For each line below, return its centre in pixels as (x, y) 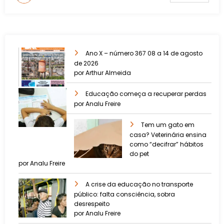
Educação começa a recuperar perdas (146, 94)
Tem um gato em (168, 125)
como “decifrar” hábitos (166, 144)
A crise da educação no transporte (139, 184)
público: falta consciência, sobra (124, 194)
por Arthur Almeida (102, 73)
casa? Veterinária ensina (168, 135)
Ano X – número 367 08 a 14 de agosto (144, 53)
